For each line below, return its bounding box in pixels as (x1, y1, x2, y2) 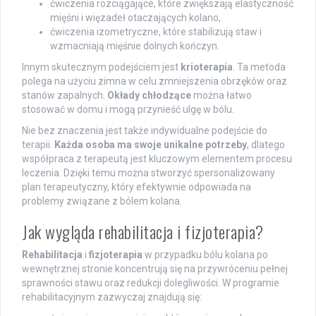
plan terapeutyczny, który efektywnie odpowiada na (22, 181, 251, 193)
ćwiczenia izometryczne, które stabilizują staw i (50, 26, 262, 38)
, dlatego (247, 139, 285, 151)
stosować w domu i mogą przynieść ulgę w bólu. (22, 104, 234, 116)
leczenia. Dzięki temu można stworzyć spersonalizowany (22, 167, 275, 179)
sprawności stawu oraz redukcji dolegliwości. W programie (22, 277, 279, 289)
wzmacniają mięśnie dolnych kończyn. (50, 40, 219, 52)
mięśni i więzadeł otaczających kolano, (50, 12, 221, 24)
